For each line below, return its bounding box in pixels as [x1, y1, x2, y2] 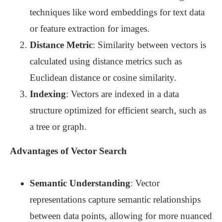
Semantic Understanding [30, 178, 130, 189]
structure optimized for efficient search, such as [30, 105, 206, 116]
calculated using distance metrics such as [30, 56, 182, 67]
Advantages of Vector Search [10, 146, 127, 157]
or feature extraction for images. [30, 23, 150, 34]
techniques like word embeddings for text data [30, 7, 205, 18]
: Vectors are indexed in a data [66, 89, 179, 100]
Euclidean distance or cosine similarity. [30, 72, 176, 83]
